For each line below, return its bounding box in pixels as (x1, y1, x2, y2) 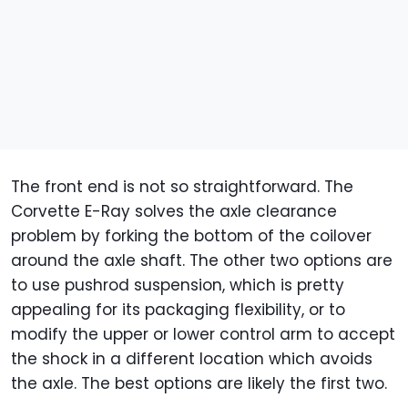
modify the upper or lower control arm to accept (11, 322, 395, 345)
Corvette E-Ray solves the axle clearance (11, 199, 337, 222)
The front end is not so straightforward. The (11, 175, 353, 198)
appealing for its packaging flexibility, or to (11, 298, 345, 321)
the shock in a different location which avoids (11, 347, 372, 370)
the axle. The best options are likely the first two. (11, 372, 387, 394)
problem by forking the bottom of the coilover (11, 224, 372, 247)
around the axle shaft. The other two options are (11, 249, 393, 271)
